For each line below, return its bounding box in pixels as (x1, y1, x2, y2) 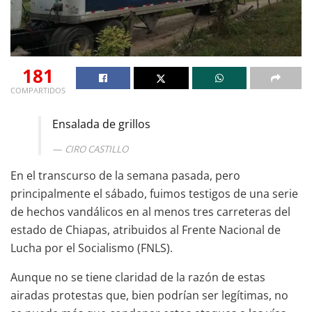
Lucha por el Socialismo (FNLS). (10, 240, 173, 256)
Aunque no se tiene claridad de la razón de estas (10, 269, 265, 285)
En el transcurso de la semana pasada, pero (10, 167, 240, 183)
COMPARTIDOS (10, 84, 65, 95)
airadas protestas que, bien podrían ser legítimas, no (10, 287, 288, 303)
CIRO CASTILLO (63, 142, 128, 155)
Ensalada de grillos (52, 116, 150, 132)
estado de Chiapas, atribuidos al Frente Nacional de (10, 221, 281, 237)
